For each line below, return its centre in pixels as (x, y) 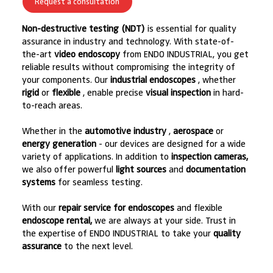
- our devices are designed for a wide (171, 144)
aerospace (193, 131)
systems (38, 183)
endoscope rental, (57, 221)
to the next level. (97, 246)
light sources (141, 170)
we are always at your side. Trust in (164, 221)
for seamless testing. (99, 183)
